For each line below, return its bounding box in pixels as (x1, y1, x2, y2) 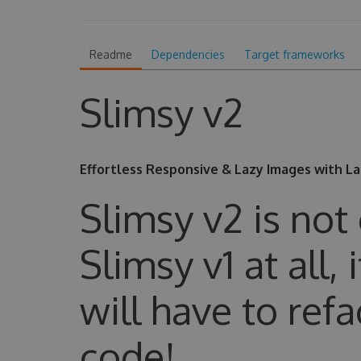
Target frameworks (243, 48, 345, 61)
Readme (89, 48, 132, 61)
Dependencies (151, 48, 225, 61)
